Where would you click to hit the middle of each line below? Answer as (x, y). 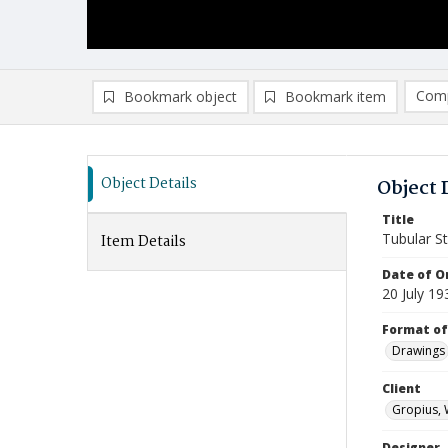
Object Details (149, 184)
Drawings (418, 350)
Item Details (143, 242)
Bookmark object (180, 96)
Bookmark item (335, 96)
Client (401, 388)
